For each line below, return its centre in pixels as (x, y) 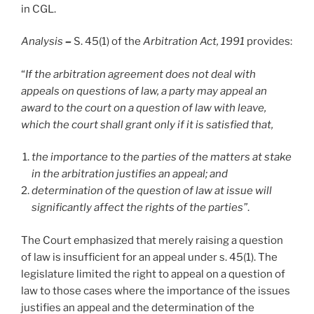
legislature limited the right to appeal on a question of (153, 274)
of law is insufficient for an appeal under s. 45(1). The (149, 257)
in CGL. (39, 9)
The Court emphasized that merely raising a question (152, 240)
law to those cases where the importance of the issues (156, 291)
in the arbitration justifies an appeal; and (130, 174)
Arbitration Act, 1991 (194, 42)
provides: (268, 42)
